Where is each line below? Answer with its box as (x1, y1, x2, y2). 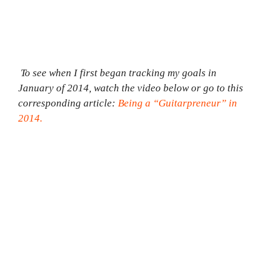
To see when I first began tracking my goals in (18, 67, 217, 79)
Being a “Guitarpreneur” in (118, 97, 237, 109)
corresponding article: (18, 97, 118, 109)
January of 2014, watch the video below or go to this (18, 82, 243, 94)
